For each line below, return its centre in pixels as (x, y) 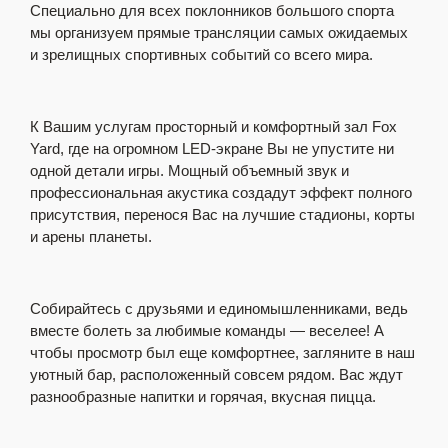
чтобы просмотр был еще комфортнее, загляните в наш (222, 352)
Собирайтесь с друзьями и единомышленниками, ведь (219, 308)
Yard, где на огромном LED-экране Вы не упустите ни (212, 148)
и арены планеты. (91, 236)
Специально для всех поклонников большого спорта (212, 10)
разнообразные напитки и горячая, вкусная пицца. (203, 396)
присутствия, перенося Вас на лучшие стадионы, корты (222, 214)
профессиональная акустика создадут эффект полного (221, 192)
